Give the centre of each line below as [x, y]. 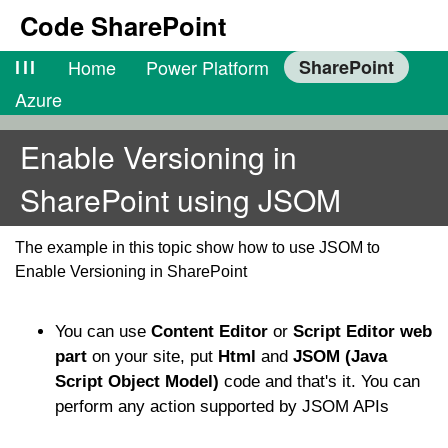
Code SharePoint [123, 25]
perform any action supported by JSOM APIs [222, 406]
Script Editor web [362, 331]
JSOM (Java [340, 356]
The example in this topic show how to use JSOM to [197, 247]
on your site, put [155, 356]
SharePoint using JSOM [180, 199]
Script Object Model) [137, 381]
